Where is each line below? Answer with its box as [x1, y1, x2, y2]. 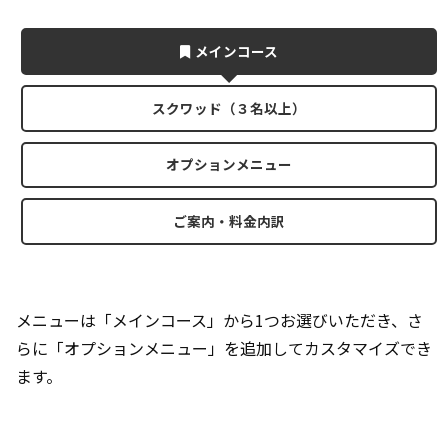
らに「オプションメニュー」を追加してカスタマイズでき [16, 336, 432, 361]
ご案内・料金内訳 [173, 211, 285, 232]
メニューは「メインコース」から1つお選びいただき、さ [16, 308, 423, 333]
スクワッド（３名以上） [152, 97, 306, 118]
